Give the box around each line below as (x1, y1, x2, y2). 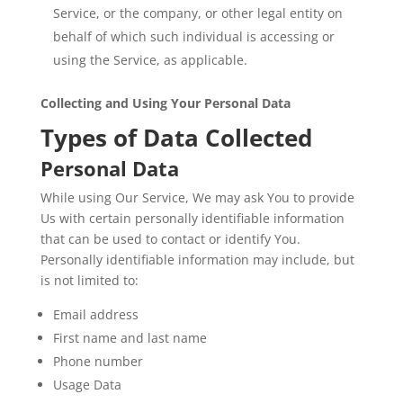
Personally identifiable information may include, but (40, 251, 354, 268)
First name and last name (52, 329, 207, 346)
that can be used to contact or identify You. (40, 230, 300, 247)
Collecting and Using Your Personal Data (40, 94, 291, 112)
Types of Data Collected (40, 121, 312, 154)
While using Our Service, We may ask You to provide (40, 189, 354, 206)
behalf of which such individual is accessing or (52, 28, 335, 45)
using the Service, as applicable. (52, 51, 247, 68)
